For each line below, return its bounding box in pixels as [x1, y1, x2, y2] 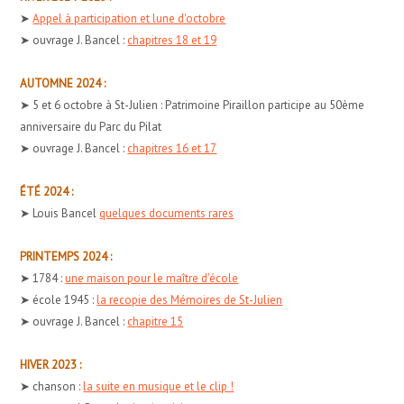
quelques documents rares [99, 205, 234, 221]
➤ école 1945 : [20, 291, 97, 308]
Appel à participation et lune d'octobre [32, 10, 226, 26]
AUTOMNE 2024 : [20, 75, 106, 91]
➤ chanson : [20, 378, 84, 394]
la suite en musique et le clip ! [83, 378, 234, 394]
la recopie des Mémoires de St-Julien [96, 291, 283, 308]
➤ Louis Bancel [20, 205, 100, 221]
